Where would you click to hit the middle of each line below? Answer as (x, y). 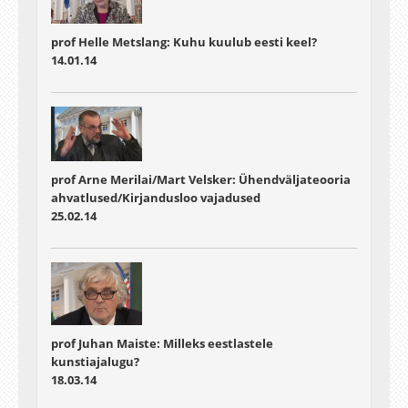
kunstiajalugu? (95, 362)
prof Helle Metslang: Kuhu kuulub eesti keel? (184, 42)
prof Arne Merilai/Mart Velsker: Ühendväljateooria (201, 180)
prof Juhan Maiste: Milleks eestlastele (162, 344)
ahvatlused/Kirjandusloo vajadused (156, 198)
